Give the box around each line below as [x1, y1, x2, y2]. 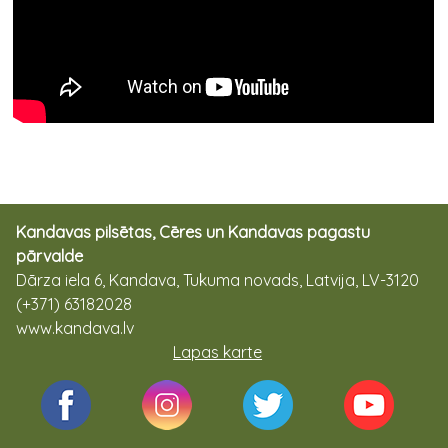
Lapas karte [173, 342, 263, 363]
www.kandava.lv [16, 318, 134, 339]
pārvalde [16, 246, 83, 267]
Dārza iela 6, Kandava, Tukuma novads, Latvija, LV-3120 [16, 270, 419, 291]
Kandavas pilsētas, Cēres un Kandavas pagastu [16, 222, 370, 243]
